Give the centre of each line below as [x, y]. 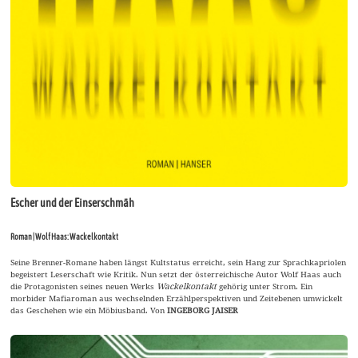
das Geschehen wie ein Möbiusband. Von [89, 310]
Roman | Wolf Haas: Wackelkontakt [65, 236]
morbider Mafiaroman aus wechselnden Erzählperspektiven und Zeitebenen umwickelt [177, 298]
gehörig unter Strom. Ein [266, 286]
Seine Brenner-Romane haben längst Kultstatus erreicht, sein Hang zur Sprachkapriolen [179, 262]
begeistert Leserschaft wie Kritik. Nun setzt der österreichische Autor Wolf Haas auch [176, 274]
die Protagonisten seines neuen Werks [84, 286]
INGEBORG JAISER [203, 310]
